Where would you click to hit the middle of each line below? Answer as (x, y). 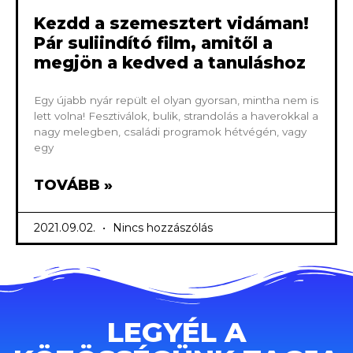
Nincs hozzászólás (161, 228)
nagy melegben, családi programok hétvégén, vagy (170, 132)
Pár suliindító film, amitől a (153, 43)
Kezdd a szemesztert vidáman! (171, 24)
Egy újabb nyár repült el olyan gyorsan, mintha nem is (176, 100)
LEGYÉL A (176, 332)
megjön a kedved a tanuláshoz (170, 63)
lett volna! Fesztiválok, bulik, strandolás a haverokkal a (176, 116)
